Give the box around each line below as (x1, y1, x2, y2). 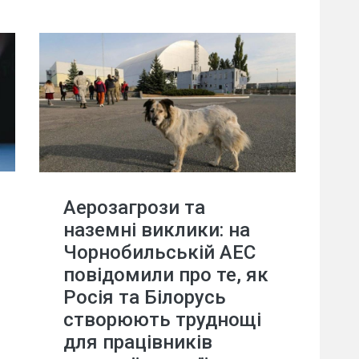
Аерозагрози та (63, 196, 205, 220)
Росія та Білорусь (63, 286, 226, 309)
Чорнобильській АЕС (63, 241, 256, 264)
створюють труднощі (63, 309, 261, 332)
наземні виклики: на (63, 219, 250, 242)
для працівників (63, 331, 212, 354)
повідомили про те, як (63, 264, 268, 287)
